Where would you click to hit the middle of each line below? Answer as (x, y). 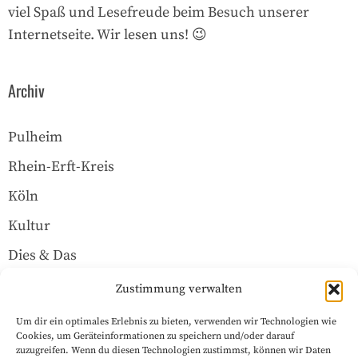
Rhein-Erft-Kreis (61, 166)
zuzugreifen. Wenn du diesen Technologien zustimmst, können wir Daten (173, 350)
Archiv (26, 90)
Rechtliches (41, 340)
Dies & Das (42, 255)
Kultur (29, 225)
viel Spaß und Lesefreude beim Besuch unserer (159, 12)
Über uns (38, 284)
